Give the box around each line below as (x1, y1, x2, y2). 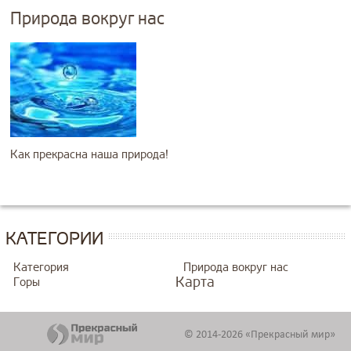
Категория (13, 259, 69, 275)
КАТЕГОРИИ (5, 227, 103, 250)
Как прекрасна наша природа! (10, 147, 168, 162)
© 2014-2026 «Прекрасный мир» (183, 328, 335, 341)
